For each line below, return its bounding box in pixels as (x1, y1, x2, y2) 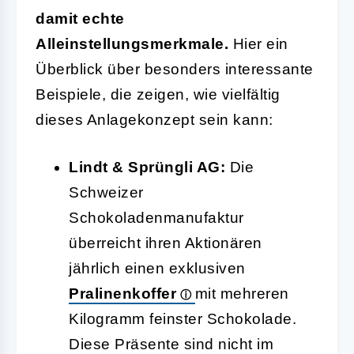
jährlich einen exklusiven (69, 259, 246, 277)
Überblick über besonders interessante (36, 60, 314, 77)
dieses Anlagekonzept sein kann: (36, 111, 273, 128)
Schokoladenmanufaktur (69, 209, 244, 226)
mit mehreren (194, 284, 289, 302)
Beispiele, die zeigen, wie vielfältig (36, 85, 281, 103)
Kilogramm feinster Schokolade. (69, 310, 296, 327)
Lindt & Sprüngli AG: (69, 158, 225, 175)
